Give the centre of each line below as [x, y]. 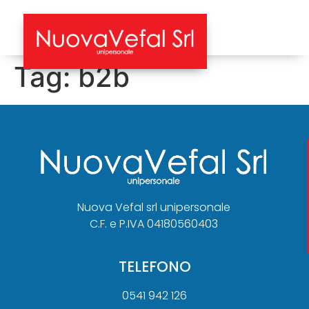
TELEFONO [154, 266]
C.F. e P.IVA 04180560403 [154, 223]
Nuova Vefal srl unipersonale [154, 207]
